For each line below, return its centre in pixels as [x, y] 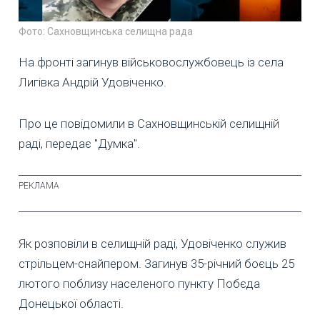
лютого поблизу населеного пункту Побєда [139, 284]
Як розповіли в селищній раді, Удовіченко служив [152, 244]
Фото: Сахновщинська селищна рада [106, 32]
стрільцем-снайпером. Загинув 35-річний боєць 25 [156, 264]
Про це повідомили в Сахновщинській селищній [149, 124]
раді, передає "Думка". [79, 144]
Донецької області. [71, 304]
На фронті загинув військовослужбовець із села [151, 62]
